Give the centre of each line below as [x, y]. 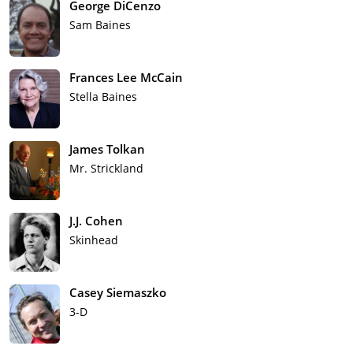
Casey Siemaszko [118, 292]
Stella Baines [103, 96]
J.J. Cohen [96, 220]
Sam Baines [100, 24]
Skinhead [94, 240]
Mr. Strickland [106, 168]
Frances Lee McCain [126, 77]
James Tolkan [107, 149]
